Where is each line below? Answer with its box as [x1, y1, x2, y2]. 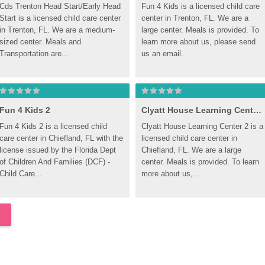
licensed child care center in [141, 134, 237, 143]
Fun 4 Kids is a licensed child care [141, 2, 260, 11]
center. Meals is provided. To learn [141, 157, 259, 166]
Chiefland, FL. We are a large [141, 146, 241, 154]
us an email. [141, 49, 183, 58]
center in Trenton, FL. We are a [141, 14, 248, 22]
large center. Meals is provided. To [141, 25, 259, 34]
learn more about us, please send [141, 37, 256, 46]
